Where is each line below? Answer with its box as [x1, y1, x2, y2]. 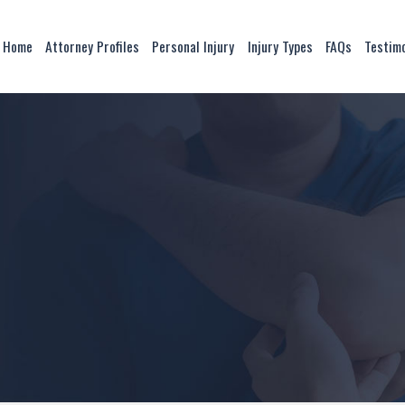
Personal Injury [152, 35, 235, 58]
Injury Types [247, 35, 313, 58]
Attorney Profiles [45, 35, 140, 58]
